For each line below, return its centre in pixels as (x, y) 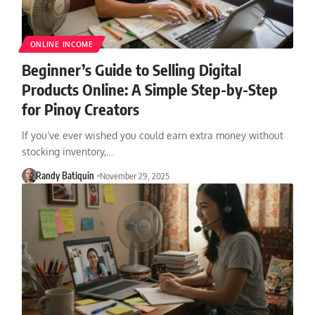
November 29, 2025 (135, 175)
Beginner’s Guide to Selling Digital (131, 69)
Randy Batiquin (65, 175)
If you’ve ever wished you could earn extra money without (152, 135)
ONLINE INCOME (62, 44)
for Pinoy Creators (80, 109)
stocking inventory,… (67, 151)
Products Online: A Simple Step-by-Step (149, 89)
